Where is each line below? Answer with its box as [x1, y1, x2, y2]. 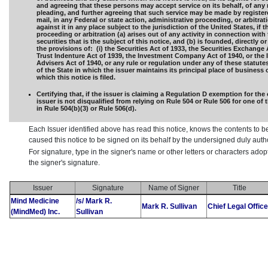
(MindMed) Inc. [11, 208, 60, 217]
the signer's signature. [29, 159, 100, 167]
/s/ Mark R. [76, 197, 112, 206]
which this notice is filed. [36, 74, 115, 81]
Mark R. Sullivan [142, 202, 197, 211]
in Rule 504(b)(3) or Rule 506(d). [36, 105, 136, 112]
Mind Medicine [11, 197, 59, 206]
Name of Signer [148, 184, 199, 193]
